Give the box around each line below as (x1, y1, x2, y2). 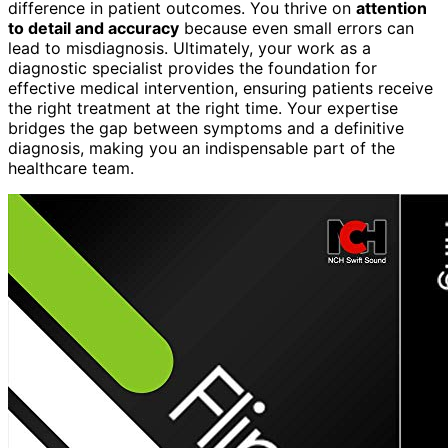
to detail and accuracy (8, 17, 179, 38)
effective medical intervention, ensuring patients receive (8, 77, 433, 98)
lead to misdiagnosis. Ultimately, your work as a (8, 37, 371, 58)
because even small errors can (179, 17, 414, 38)
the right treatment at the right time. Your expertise (8, 97, 398, 118)
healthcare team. (8, 157, 134, 178)
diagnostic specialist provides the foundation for (8, 57, 377, 78)
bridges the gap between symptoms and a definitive (8, 117, 404, 138)
